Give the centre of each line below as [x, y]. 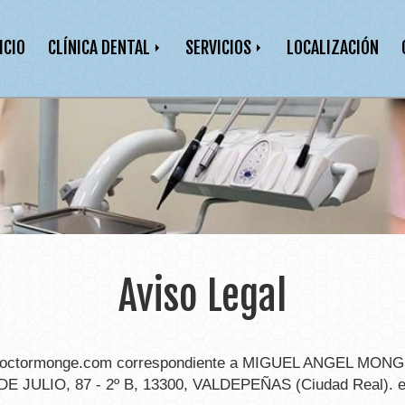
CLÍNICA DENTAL [101, 47]
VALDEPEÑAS [242, 385]
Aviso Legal [202, 296]
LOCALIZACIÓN [333, 47]
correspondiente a [177, 363]
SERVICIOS [220, 47]
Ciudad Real [342, 385]
